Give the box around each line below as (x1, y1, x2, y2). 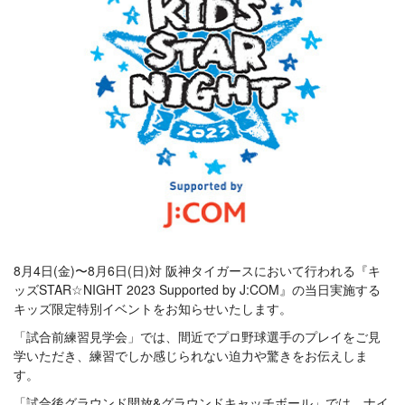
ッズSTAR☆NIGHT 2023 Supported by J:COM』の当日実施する (14, 280, 381, 299)
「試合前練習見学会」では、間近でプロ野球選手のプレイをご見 (14, 327, 381, 346)
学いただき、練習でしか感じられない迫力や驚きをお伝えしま (14, 346, 368, 365)
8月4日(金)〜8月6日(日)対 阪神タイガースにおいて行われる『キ (14, 261, 381, 280)
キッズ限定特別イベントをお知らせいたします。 (14, 299, 292, 318)
